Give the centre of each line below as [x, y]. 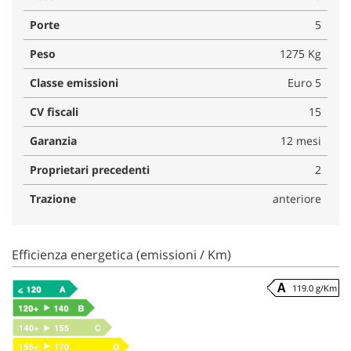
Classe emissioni [74, 82]
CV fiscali [54, 111]
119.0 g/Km [315, 288]
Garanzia [53, 140]
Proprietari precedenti [90, 169]
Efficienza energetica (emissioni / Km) [121, 254]
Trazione [53, 198]
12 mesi [301, 140]
